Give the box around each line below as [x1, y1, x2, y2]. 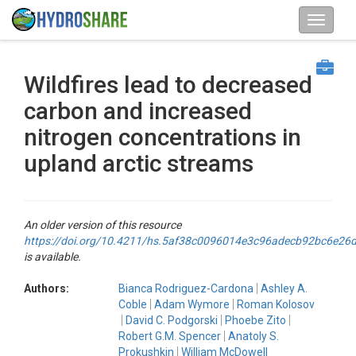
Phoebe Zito [225, 314, 286, 327]
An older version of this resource [24, 219, 181, 231]
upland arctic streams [24, 149, 253, 177]
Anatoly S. [228, 330, 279, 342]
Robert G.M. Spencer [118, 330, 221, 342]
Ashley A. [261, 282, 308, 295]
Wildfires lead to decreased [24, 71, 312, 99]
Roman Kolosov [237, 298, 315, 311]
